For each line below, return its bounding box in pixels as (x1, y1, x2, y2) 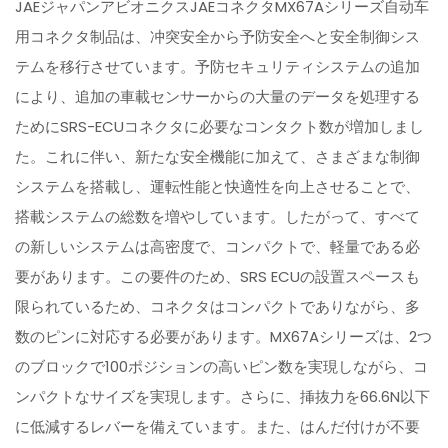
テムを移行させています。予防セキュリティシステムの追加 (15, 56, 421, 78)
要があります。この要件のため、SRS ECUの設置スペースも (15, 266, 421, 288)
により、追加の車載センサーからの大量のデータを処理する (15, 86, 421, 108)
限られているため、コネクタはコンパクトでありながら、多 (15, 296, 421, 318)
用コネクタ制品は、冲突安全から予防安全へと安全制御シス (15, 26, 421, 48)
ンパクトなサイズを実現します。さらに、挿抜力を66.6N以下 (15, 386, 431, 408)
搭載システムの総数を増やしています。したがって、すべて (15, 206, 421, 228)
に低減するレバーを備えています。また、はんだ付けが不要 (15, 416, 421, 438)
